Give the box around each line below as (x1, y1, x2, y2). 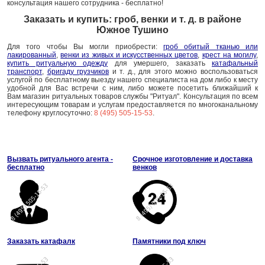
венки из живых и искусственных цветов (60, 51, 198, 59)
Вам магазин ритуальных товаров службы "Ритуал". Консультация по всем (7, 92, 258, 101)
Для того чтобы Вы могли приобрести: (7, 43, 163, 51)
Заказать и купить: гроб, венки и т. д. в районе (24, 14, 241, 24)
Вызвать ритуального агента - (7, 155, 113, 163)
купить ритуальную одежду (7, 59, 108, 67)
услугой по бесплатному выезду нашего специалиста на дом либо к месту (7, 76, 258, 84)
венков (132, 163, 157, 172)
